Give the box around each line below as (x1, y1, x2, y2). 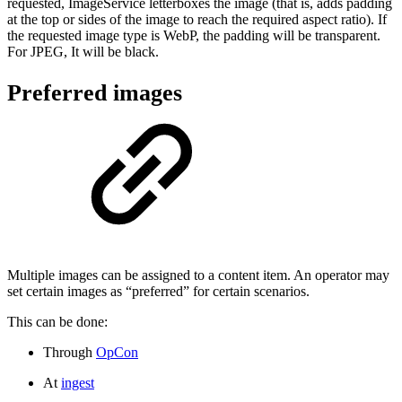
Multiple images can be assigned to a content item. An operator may (7, 267, 389, 283)
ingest (61, 374, 94, 390)
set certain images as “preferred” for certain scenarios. (7, 283, 310, 299)
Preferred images (7, 80, 182, 107)
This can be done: (7, 313, 108, 329)
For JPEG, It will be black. (7, 44, 159, 60)
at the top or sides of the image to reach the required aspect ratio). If (7, 12, 387, 28)
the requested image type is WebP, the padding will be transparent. (7, 28, 380, 44)
